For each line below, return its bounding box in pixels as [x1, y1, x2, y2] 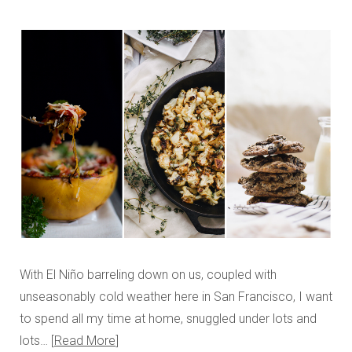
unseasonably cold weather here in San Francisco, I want [20, 289, 332, 305]
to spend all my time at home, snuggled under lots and [20, 311, 317, 327]
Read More [54, 333, 115, 349]
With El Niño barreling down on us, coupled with [20, 267, 277, 283]
